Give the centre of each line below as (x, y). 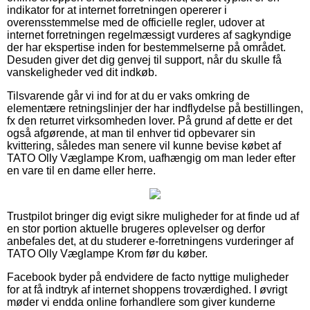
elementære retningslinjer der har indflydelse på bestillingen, (155, 108)
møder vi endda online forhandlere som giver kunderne (141, 302)
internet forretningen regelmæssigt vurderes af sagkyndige (149, 35)
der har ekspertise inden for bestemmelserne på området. (146, 47)
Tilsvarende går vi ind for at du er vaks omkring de (128, 95)
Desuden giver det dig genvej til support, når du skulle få (144, 60)
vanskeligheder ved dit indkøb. (82, 72)
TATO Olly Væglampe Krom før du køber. (107, 253)
